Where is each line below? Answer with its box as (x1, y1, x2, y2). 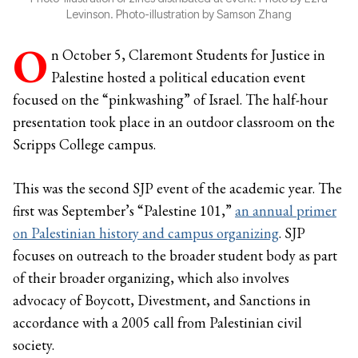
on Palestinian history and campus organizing (13, 224, 279, 242)
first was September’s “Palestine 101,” (13, 201, 235, 220)
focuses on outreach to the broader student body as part (13, 246, 337, 265)
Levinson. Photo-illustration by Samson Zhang (66, 7, 292, 21)
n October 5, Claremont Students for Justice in (51, 46, 325, 64)
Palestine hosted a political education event (51, 68, 305, 86)
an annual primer (235, 201, 336, 220)
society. (13, 336, 54, 354)
